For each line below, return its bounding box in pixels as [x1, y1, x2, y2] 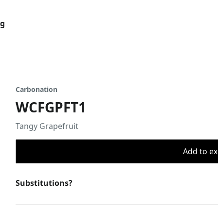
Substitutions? [16, 178, 73, 188]
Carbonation [16, 85, 57, 94]
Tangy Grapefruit [16, 121, 78, 131]
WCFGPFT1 [16, 98, 86, 116]
